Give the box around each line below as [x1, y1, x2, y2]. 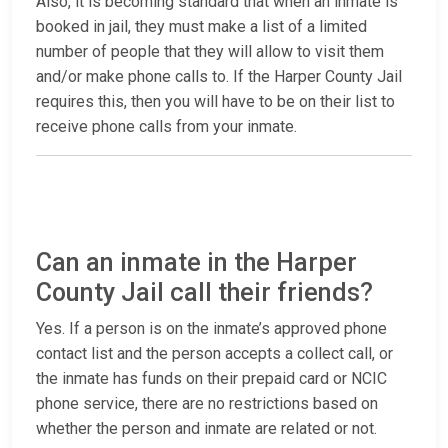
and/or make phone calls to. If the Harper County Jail [36, 67, 402, 87]
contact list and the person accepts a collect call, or [36, 344, 393, 364]
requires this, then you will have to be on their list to [36, 92, 395, 112]
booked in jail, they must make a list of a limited [36, 17, 367, 37]
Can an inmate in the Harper [36, 248, 357, 278]
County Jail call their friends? [36, 278, 373, 308]
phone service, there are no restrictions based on [36, 394, 378, 414]
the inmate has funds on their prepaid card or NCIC [36, 369, 387, 389]
